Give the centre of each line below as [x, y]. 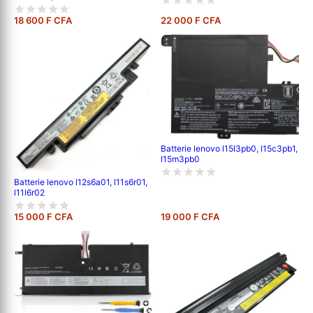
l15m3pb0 [180, 159]
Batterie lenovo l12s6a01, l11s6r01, [81, 182]
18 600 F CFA [43, 21]
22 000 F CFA [191, 21]
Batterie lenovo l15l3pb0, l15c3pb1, [191, 148]
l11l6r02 [29, 193]
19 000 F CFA [190, 217]
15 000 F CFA [43, 217]
